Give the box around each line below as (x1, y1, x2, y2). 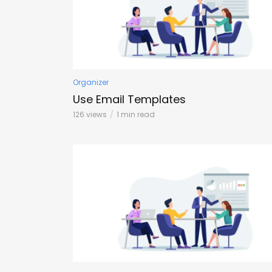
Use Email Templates (73, 91, 186, 107)
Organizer (73, 76, 109, 87)
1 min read (117, 109, 155, 120)
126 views (73, 109, 107, 120)
